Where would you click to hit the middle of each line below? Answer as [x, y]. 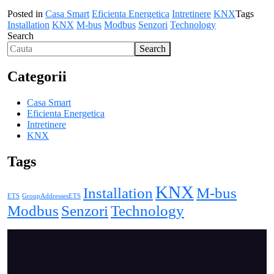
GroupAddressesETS [51, 196]
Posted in [26, 13]
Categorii [37, 76]
